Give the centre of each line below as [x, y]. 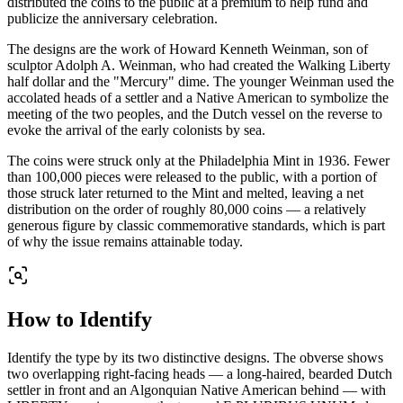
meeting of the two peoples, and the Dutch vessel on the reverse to [195, 113]
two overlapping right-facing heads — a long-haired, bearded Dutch [200, 373]
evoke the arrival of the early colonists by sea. [136, 130]
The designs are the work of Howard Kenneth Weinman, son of [188, 49]
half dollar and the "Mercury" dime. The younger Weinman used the [201, 81]
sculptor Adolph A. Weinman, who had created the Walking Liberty [199, 65]
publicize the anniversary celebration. [112, 18]
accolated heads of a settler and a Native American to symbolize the [198, 97]
